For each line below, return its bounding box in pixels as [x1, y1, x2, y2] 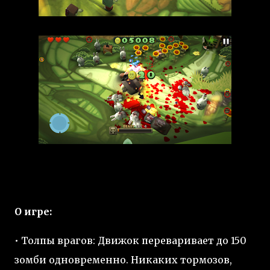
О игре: [14, 206, 52, 218]
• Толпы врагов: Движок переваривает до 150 [14, 234, 246, 246]
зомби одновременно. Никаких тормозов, [14, 254, 232, 266]
